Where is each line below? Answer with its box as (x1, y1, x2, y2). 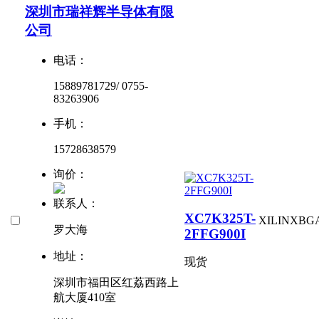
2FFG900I (184, 226, 246, 241)
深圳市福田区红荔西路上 (53, 276, 179, 289)
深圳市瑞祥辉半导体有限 (25, 4, 174, 20)
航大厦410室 (53, 291, 116, 304)
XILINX (258, 214, 298, 226)
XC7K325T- (184, 210, 256, 226)
